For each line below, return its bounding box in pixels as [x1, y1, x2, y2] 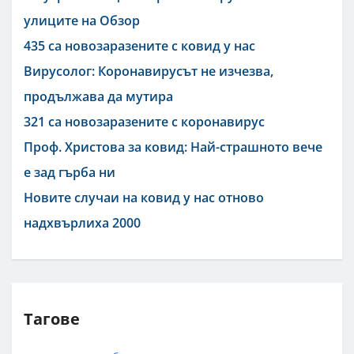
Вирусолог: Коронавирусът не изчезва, [24, 62, 273, 80]
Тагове [24, 307, 80, 330]
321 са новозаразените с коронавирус [24, 112, 265, 130]
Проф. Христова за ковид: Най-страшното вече [24, 137, 322, 156]
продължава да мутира [24, 87, 173, 105]
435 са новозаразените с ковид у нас [24, 36, 255, 55]
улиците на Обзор [24, 11, 140, 29]
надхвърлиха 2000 [24, 213, 141, 232]
